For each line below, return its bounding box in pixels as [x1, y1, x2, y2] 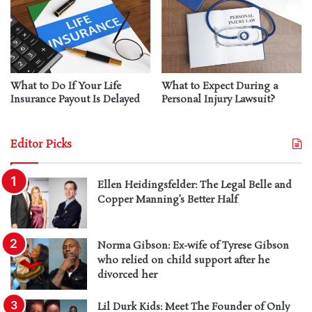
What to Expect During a [162, 79, 278, 93]
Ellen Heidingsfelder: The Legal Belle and [97, 178, 292, 192]
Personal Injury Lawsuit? [162, 92, 275, 107]
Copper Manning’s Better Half [97, 192, 237, 207]
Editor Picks [10, 136, 72, 152]
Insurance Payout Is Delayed [10, 92, 140, 107]
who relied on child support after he [97, 253, 270, 267]
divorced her [97, 268, 157, 282]
